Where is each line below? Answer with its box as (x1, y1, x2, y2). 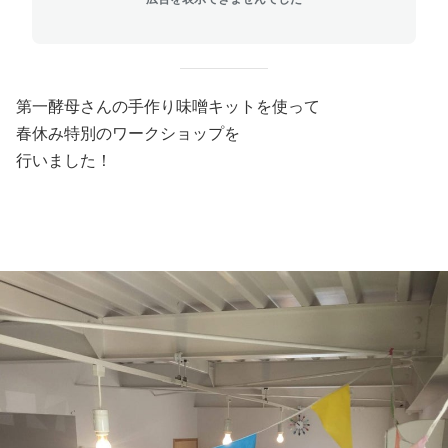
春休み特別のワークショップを (16, 125, 240, 142)
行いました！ (16, 152, 112, 169)
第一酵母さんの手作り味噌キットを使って (16, 98, 320, 115)
